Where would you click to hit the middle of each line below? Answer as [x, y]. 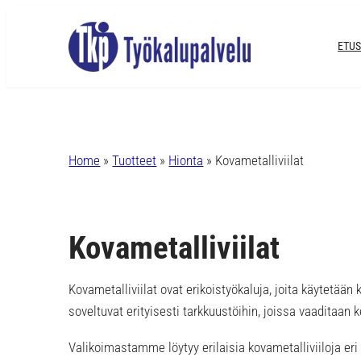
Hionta [186, 161]
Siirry [19, 16]
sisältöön [30, 38]
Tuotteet [135, 161]
